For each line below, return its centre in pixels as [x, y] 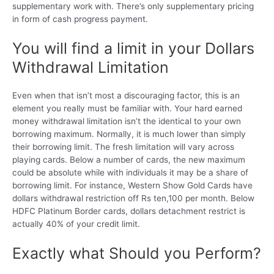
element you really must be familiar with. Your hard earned [127, 109]
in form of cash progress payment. [80, 19]
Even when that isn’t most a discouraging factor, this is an [126, 96]
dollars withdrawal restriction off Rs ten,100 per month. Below [133, 198]
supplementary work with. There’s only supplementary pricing [133, 6]
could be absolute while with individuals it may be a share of [130, 173]
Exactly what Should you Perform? [137, 254]
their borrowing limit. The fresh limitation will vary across [123, 147]
